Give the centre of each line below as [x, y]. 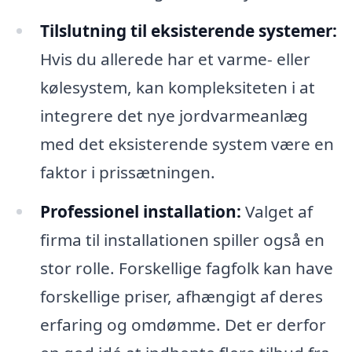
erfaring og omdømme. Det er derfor [183, 324]
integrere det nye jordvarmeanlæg [174, 115]
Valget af [277, 211]
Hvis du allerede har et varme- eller [175, 59]
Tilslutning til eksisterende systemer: [188, 30]
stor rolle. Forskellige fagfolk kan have [186, 268]
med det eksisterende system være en [187, 143]
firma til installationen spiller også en [182, 239]
